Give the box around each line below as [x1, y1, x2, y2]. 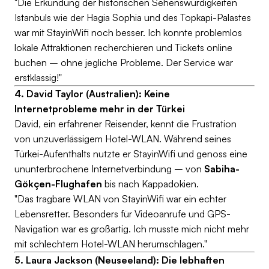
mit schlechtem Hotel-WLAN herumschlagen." [14, 238, 207, 250]
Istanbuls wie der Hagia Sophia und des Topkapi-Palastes [14, 11, 251, 23]
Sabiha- [204, 163, 240, 175]
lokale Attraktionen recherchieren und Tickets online [14, 41, 232, 53]
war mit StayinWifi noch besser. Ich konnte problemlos [14, 26, 242, 38]
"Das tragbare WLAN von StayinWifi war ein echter [14, 193, 226, 205]
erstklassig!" [14, 71, 62, 83]
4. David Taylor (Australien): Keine [14, 88, 170, 100]
